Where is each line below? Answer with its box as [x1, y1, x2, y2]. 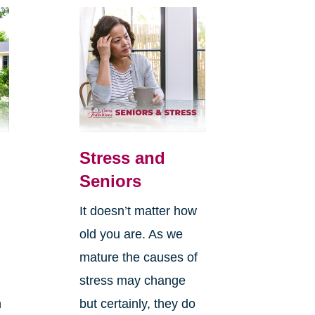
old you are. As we [79, 227, 183, 242]
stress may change [79, 274, 186, 288]
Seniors [79, 172, 141, 191]
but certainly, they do [79, 297, 195, 311]
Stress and [79, 148, 165, 168]
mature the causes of [79, 250, 198, 265]
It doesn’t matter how [79, 204, 197, 219]
